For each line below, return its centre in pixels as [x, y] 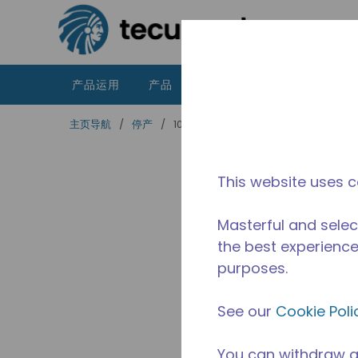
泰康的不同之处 [296, 85]
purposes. [253, 268]
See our [247, 312]
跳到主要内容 [60, 22]
